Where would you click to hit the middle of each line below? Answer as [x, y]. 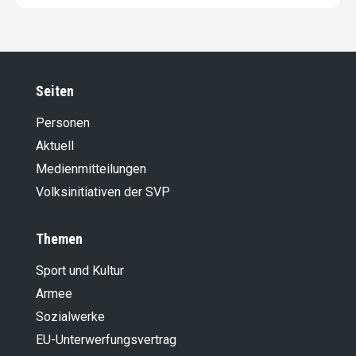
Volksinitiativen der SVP [103, 192]
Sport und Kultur [80, 271]
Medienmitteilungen [91, 169]
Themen [59, 239]
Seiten [55, 91]
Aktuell [55, 146]
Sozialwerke [70, 317]
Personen [63, 123]
